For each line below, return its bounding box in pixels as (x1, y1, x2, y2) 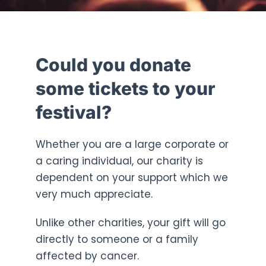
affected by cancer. (35, 248, 139, 263)
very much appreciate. (35, 186, 153, 201)
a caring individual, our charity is (35, 153, 203, 168)
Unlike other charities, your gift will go (35, 215, 226, 230)
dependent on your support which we (35, 170, 228, 185)
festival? (35, 101, 112, 123)
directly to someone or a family (35, 232, 198, 246)
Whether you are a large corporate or (35, 137, 229, 151)
